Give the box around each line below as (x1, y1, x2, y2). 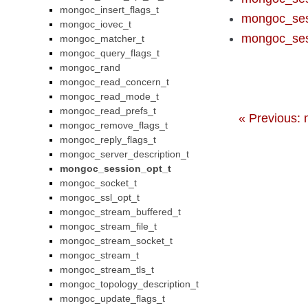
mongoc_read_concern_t (60, 76, 170, 87)
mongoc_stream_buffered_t (60, 206, 181, 217)
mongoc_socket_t (60, 177, 137, 188)
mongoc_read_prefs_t (60, 105, 157, 116)
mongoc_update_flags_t (60, 293, 166, 304)
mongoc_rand (60, 62, 121, 73)
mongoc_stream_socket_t (60, 235, 173, 246)
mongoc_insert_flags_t (60, 4, 159, 15)
